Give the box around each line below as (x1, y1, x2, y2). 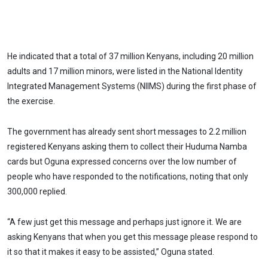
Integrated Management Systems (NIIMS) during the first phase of (7, 81, 257, 92)
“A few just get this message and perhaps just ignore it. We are (7, 217, 242, 227)
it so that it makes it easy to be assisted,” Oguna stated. (7, 246, 214, 257)
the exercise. (7, 96, 55, 106)
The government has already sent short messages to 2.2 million (7, 127, 246, 137)
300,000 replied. (7, 187, 69, 197)
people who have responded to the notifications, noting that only (7, 172, 248, 182)
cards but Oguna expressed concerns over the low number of (7, 157, 237, 167)
